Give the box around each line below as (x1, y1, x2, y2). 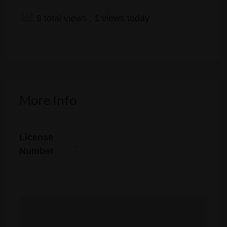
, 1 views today (89, 13, 149, 23)
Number (19, 145, 54, 156)
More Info (19, 92, 77, 108)
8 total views (33, 13, 89, 23)
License (19, 132, 53, 142)
